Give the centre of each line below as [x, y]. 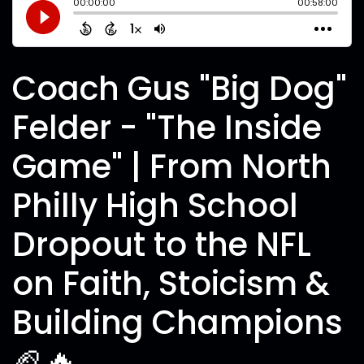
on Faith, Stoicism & [171, 284]
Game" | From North [172, 167]
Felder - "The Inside [167, 128]
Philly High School [155, 206]
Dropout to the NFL [162, 245]
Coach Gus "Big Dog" [180, 89]
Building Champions [178, 323]
